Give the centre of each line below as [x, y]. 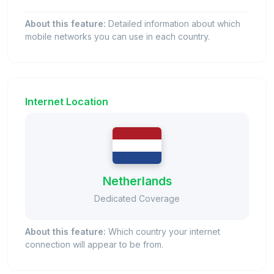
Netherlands [137, 181]
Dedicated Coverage [137, 198]
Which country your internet [163, 231]
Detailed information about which [173, 23]
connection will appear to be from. [94, 244]
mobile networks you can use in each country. [117, 36]
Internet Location [67, 101]
